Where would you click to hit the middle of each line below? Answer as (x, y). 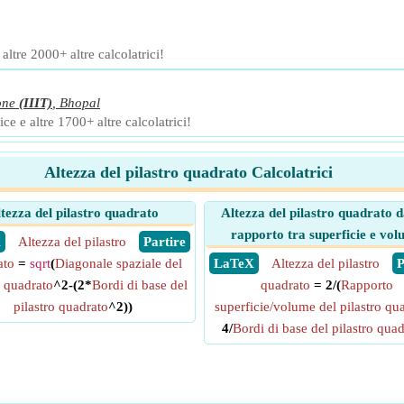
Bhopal (80, 103)
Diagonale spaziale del (118, 263)
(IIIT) (36, 103)
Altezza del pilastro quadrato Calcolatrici (188, 172)
